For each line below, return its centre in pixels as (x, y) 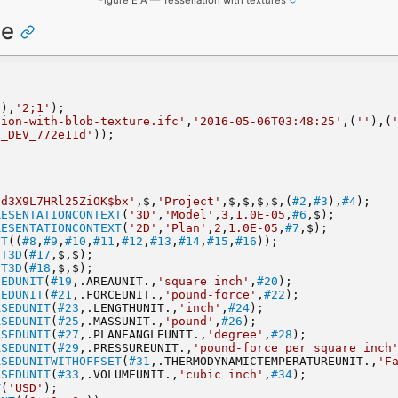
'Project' (189, 201)
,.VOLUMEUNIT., (128, 374)
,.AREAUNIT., (114, 281)
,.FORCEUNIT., (118, 294)
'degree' (235, 334)
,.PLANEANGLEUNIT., (143, 334)
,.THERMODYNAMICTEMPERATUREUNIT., (263, 361)
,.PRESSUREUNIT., (135, 347)
